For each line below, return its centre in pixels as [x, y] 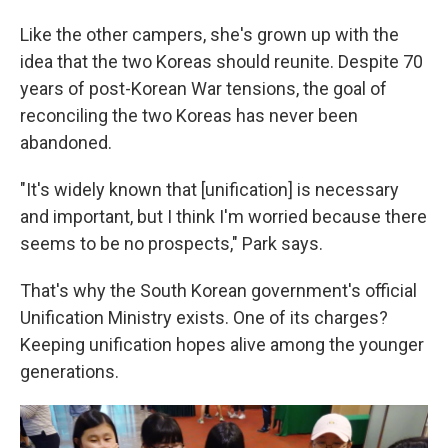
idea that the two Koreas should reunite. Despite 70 [221, 61]
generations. [69, 371]
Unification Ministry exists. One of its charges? [204, 317]
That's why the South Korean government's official [218, 290]
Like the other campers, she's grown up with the [209, 34]
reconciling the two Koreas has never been [189, 115]
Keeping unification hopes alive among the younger [222, 344]
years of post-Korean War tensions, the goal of [203, 88]
